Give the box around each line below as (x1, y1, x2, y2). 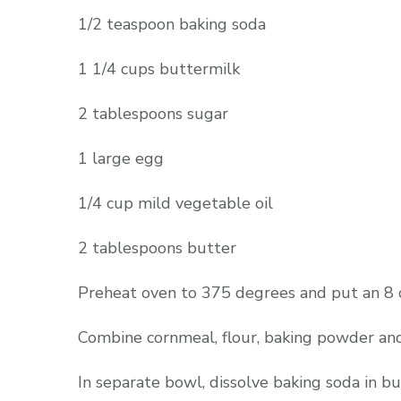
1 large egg (78, 148, 164, 170)
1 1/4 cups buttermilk (78, 58, 240, 81)
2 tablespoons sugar (78, 103, 228, 125)
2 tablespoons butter (78, 237, 236, 260)
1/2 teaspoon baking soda (78, 13, 266, 36)
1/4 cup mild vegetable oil (78, 192, 273, 215)
